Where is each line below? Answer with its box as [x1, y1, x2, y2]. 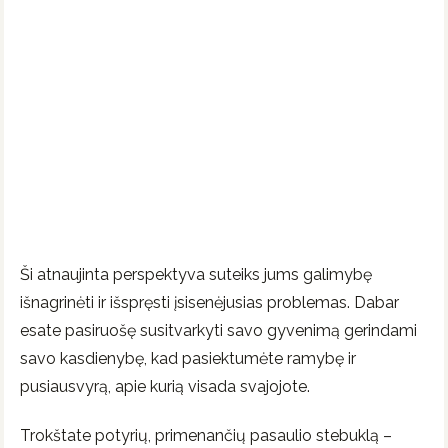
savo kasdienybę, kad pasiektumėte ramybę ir [20, 349, 356, 369]
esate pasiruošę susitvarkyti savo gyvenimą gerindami [20, 321, 417, 341]
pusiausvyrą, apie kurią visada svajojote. [20, 377, 310, 397]
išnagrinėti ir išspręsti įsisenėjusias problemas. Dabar [20, 293, 399, 313]
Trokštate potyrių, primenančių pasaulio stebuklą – [20, 425, 392, 445]
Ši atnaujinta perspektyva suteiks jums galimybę [20, 265, 372, 285]
